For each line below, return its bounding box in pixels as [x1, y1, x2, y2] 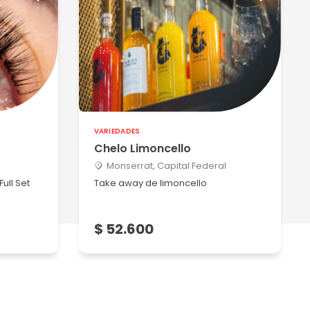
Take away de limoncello [93, 176, 207, 190]
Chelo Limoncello [93, 140, 191, 156]
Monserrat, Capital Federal [106, 159, 226, 172]
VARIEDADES [93, 126, 140, 136]
